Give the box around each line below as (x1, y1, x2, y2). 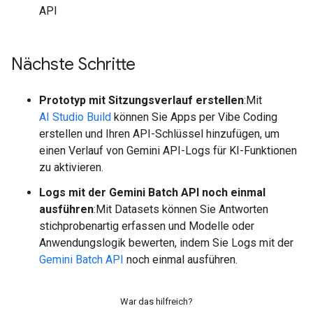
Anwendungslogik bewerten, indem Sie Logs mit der (39, 236, 293, 250)
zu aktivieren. (39, 161, 103, 175)
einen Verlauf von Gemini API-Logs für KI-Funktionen (39, 144, 297, 158)
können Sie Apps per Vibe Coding (111, 110, 277, 124)
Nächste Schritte (11, 54, 136, 75)
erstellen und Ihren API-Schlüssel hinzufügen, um (39, 127, 279, 141)
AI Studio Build (39, 110, 111, 124)
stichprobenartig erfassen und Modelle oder (39, 219, 254, 233)
